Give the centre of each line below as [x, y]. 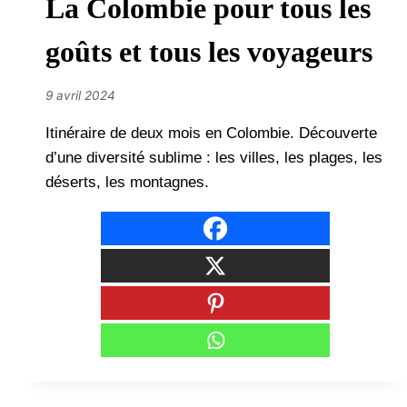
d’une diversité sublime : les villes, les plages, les [213, 157]
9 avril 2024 [80, 95]
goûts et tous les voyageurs [208, 51]
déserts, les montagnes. [127, 182]
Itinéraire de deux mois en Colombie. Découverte [211, 133]
